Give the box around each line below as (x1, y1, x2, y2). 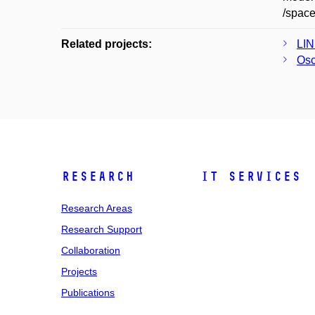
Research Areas (61, 202, 132, 214)
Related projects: (61, 38, 152, 50)
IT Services (200, 169, 302, 184)
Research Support (61, 224, 142, 235)
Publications (61, 287, 115, 298)
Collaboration (61, 245, 120, 256)
